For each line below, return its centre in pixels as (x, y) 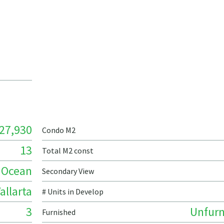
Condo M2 (59, 130)
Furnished (59, 212)
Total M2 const (68, 150)
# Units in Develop (73, 191)
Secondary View (68, 171)
